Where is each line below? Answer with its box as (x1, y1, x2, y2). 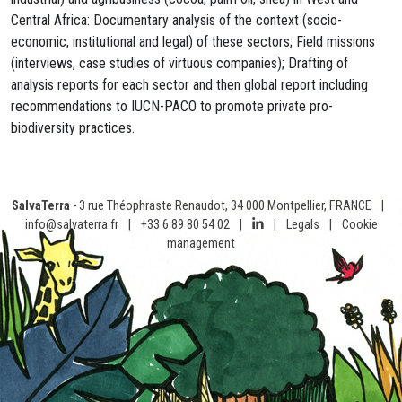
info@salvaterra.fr (24, 217, 118, 232)
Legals (285, 217, 319, 232)
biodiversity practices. (11, 119, 135, 136)
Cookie (341, 217, 378, 232)
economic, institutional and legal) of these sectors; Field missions (11, 33, 375, 50)
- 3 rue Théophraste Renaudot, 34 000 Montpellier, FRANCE (69, 198, 374, 214)
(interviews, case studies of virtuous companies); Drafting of (11, 55, 348, 72)
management (167, 236, 235, 251)
